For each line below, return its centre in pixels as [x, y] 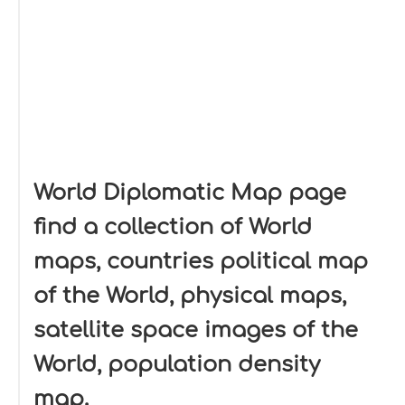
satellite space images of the [196, 330]
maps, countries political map [201, 262]
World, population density [177, 365]
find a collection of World [173, 227]
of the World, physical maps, [190, 296]
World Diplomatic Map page [190, 193]
